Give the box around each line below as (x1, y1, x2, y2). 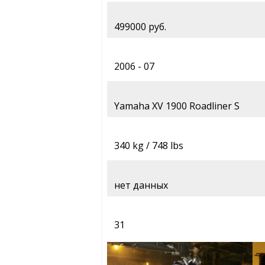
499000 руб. (114, 20, 166, 34)
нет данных (114, 179, 168, 192)
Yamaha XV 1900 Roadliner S (114, 99, 240, 113)
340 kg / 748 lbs (114, 139, 183, 153)
